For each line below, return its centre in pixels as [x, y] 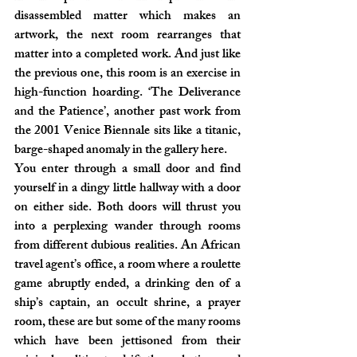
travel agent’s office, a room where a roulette [127, 266]
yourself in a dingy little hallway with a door [127, 189]
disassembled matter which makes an [127, 17]
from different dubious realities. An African [127, 247]
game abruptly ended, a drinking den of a [127, 285]
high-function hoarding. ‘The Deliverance [127, 94]
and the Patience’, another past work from [127, 113]
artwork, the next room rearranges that [127, 36]
